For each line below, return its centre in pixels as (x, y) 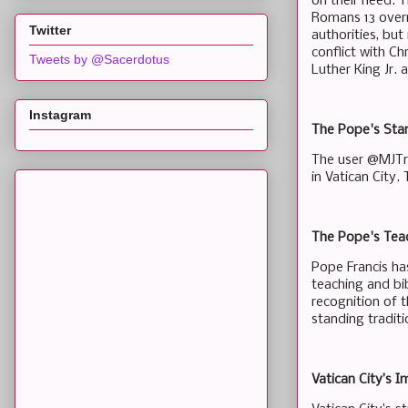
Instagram (60, 115)
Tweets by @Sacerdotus (99, 59)
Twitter (50, 30)
